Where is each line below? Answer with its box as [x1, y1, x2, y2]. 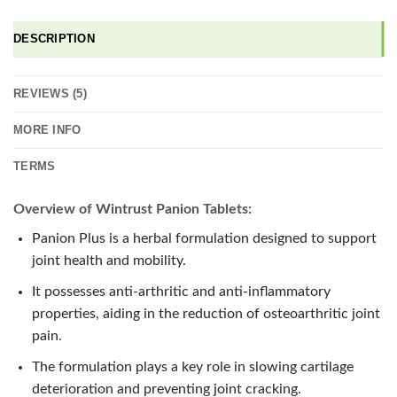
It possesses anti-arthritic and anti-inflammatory [31, 284, 331, 300]
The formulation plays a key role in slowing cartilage [31, 359, 354, 374]
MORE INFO [13, 123, 82, 137]
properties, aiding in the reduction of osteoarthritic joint [31, 307, 380, 322]
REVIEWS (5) [13, 87, 87, 101]
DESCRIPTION [13, 32, 95, 46]
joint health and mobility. [31, 253, 186, 269]
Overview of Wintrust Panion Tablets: [13, 202, 252, 217]
